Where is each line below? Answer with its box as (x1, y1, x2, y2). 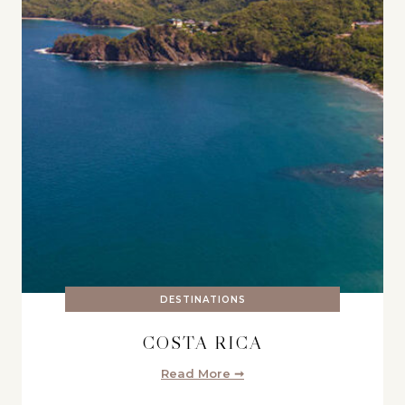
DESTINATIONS (159, 293, 246, 306)
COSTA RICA (142, 331, 263, 353)
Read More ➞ (161, 365, 244, 381)
